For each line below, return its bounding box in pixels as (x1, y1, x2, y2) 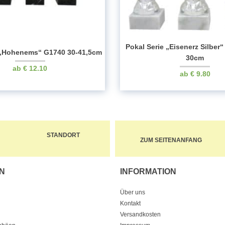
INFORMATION (120, 167, 176, 176)
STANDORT (47, 131, 80, 139)
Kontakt (120, 199, 141, 207)
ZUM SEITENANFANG (140, 136, 202, 144)
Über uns (120, 188, 145, 196)
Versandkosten (120, 210, 161, 218)
